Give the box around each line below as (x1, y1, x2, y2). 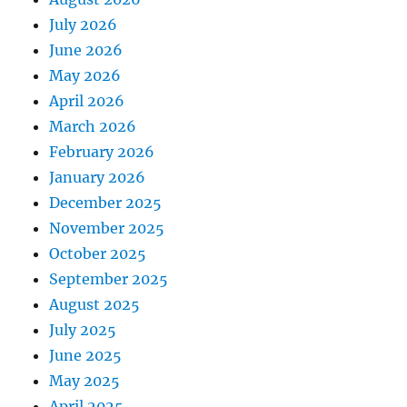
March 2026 (49, 117, 137, 135)
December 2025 (49, 194, 163, 212)
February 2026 (49, 143, 155, 161)
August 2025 (49, 295, 141, 313)
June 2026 (49, 41, 124, 59)
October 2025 (49, 244, 147, 263)
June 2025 (49, 346, 123, 364)
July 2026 (49, 15, 118, 34)
